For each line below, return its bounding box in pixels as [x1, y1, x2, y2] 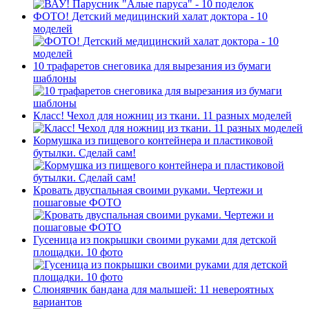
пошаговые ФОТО [33, 197, 121, 209]
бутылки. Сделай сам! [33, 147, 136, 159]
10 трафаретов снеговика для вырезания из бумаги [33, 60, 271, 72]
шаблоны [33, 72, 77, 85]
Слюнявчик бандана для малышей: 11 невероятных [33, 283, 274, 296]
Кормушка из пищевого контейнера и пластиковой [33, 134, 273, 147]
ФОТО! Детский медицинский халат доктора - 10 [33, 10, 268, 23]
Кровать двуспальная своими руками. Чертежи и [33, 184, 263, 197]
